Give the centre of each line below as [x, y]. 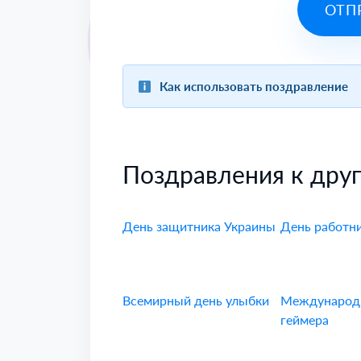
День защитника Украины [199, 226]
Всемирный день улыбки [196, 300]
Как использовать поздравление [254, 86]
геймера [304, 320]
